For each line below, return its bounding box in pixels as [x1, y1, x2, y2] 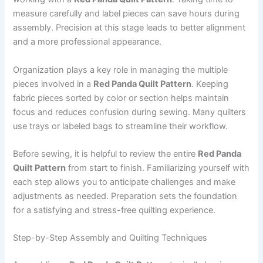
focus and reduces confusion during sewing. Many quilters [13, 106, 247, 117]
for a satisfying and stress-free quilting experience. [13, 204, 216, 215]
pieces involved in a [13, 78, 94, 89]
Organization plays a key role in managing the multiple [13, 64, 228, 75]
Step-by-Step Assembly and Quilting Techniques [13, 232, 208, 244]
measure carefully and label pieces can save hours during [13, 8, 240, 19]
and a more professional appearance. [13, 36, 162, 48]
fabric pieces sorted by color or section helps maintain [13, 92, 230, 103]
